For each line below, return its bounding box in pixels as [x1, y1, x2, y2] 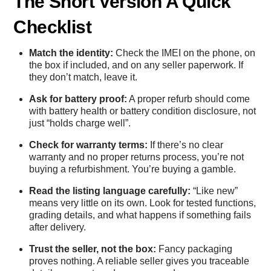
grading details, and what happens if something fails [29, 210, 251, 221]
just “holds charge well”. [29, 118, 131, 129]
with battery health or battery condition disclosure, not [29, 106, 256, 117]
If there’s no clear [148, 140, 223, 151]
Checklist [13, 17, 92, 38]
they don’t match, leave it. [29, 72, 137, 83]
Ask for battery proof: [29, 94, 127, 105]
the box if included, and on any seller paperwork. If [29, 60, 243, 71]
